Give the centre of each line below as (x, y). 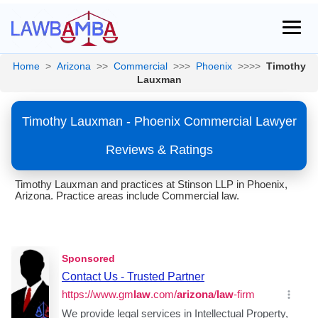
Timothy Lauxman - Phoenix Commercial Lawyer (159, 121)
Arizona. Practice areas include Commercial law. (127, 196)
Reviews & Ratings (159, 150)
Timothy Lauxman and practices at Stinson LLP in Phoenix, (151, 184)
